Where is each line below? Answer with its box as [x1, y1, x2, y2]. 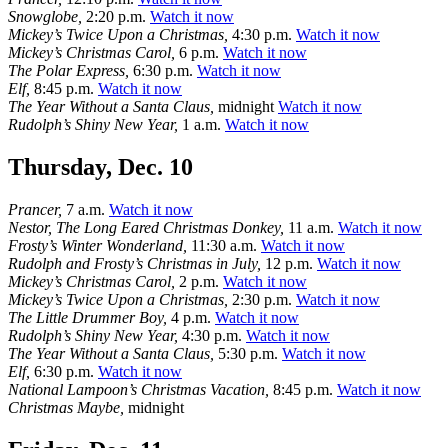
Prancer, [8, 200, 62, 218]
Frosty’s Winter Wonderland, [8, 236, 187, 254]
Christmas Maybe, [8, 398, 124, 416]
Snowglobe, [8, 7, 82, 25]
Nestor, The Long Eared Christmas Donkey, [8, 218, 284, 236]
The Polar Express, [8, 61, 129, 79]
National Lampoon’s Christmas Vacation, [8, 380, 269, 398]
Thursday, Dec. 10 [8, 153, 193, 180]
